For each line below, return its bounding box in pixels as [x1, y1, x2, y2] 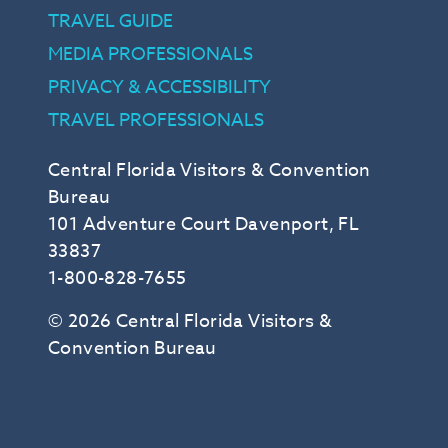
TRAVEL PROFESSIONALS [48, 107, 264, 135]
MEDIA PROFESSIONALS [48, 41, 253, 69]
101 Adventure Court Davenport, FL [48, 211, 360, 239]
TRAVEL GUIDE [48, 8, 173, 36]
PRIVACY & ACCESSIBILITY [48, 74, 271, 102]
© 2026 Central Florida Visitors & [48, 308, 333, 336]
